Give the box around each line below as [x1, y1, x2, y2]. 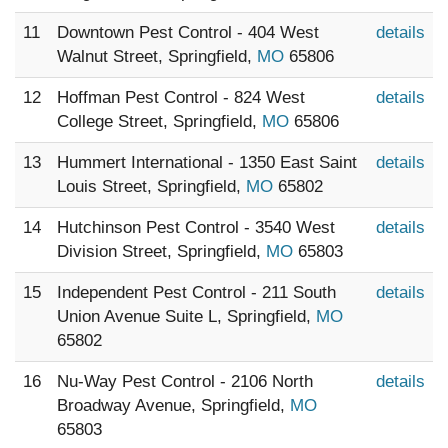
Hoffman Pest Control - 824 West [57, 88, 305, 107]
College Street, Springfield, [57, 112, 262, 131]
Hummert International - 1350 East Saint [57, 153, 357, 172]
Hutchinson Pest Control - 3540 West [57, 218, 335, 237]
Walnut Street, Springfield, [57, 47, 257, 66]
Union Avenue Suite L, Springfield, [57, 307, 316, 326]
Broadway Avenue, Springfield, [57, 396, 290, 415]
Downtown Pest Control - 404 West [57, 23, 319, 42]
